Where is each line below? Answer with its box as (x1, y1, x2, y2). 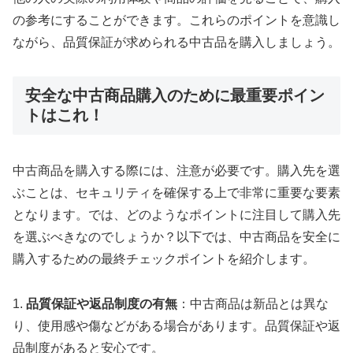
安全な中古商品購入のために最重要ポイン (25, 86, 325, 104)
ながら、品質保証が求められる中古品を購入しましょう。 (13, 35, 340, 49)
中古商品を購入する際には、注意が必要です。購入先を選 (13, 163, 340, 177)
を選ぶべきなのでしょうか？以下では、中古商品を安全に (13, 229, 340, 243)
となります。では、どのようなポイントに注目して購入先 (13, 207, 340, 221)
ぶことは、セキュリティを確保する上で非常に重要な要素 (13, 185, 340, 199)
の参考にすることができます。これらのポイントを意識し (13, 13, 340, 27)
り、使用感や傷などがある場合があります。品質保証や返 (13, 318, 340, 333)
